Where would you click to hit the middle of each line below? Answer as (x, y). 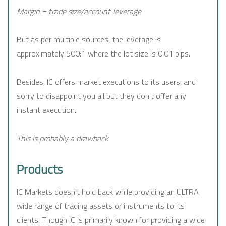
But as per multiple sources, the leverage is (89, 40)
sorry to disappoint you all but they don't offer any (101, 96)
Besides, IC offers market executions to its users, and (106, 82)
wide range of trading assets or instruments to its (101, 206)
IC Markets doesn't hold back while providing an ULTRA (108, 192)
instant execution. (46, 110)
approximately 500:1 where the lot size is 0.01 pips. (103, 54)
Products (40, 169)
